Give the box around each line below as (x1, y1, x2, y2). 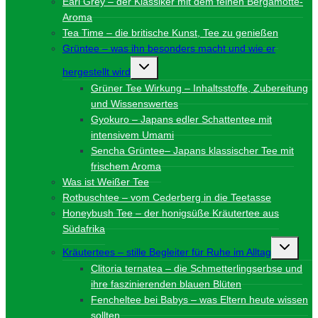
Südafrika (62, 223, 105, 235)
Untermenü (135, 57, 183, 69)
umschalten (135, 68, 186, 79)
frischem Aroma (91, 160, 161, 172)
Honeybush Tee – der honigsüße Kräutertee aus (62, 207, 279, 219)
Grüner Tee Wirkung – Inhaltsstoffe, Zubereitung (91, 82, 308, 94)
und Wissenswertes (91, 98, 178, 110)
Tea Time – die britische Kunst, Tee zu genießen (62, 27, 278, 39)
